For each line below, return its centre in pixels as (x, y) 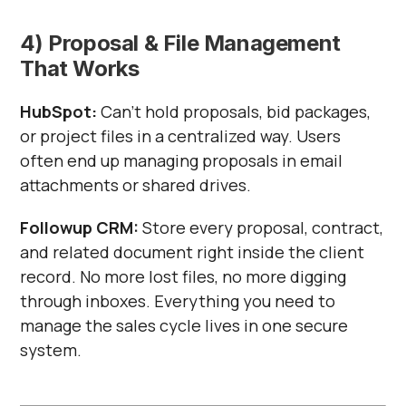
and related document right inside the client (193, 251)
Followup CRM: (80, 227)
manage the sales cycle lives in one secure (184, 325)
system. (51, 349)
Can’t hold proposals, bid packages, (234, 111)
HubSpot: (59, 111)
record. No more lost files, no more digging (184, 276)
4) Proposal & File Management (180, 43)
